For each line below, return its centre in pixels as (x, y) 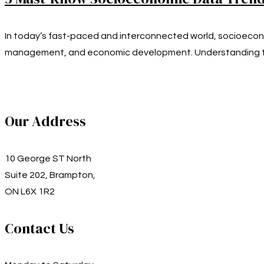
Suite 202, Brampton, (50, 175)
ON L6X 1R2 (30, 191)
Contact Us (39, 228)
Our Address (45, 121)
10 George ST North (48, 158)
